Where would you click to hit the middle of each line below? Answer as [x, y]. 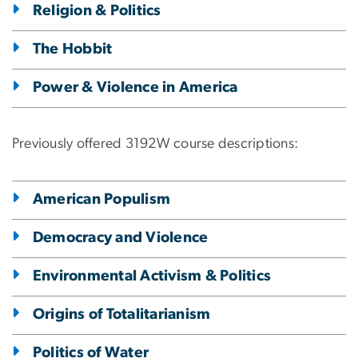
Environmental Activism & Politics [152, 276]
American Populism [102, 199]
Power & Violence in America [135, 87]
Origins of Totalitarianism [122, 314]
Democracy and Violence [121, 237]
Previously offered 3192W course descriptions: [157, 143]
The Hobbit [73, 49]
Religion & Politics [97, 10]
